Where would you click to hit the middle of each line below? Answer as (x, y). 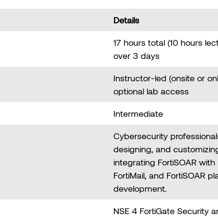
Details (126, 20)
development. (141, 189)
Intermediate (138, 114)
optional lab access (151, 91)
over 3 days (136, 56)
